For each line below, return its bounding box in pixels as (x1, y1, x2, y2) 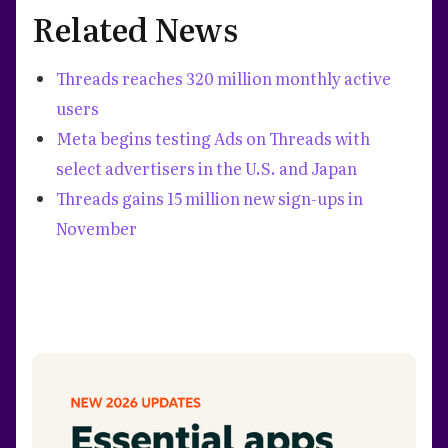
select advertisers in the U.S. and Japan (56, 155, 357, 180)
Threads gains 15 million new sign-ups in (56, 185, 363, 210)
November (56, 215, 137, 240)
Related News (32, 3, 238, 52)
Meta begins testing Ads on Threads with (56, 125, 370, 150)
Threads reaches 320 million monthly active (56, 65, 391, 90)
